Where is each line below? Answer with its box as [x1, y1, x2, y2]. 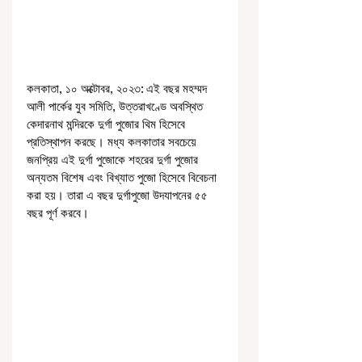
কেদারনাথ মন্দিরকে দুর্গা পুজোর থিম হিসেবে [27, 116, 188, 131]
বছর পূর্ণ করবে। [27, 205, 89, 220]
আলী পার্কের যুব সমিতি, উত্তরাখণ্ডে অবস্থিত [27, 99, 206, 113]
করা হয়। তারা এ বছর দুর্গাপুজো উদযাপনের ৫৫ [27, 187, 211, 202]
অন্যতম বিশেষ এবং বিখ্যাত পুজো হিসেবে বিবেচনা [27, 170, 220, 184]
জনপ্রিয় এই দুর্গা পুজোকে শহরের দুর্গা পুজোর [27, 152, 201, 166]
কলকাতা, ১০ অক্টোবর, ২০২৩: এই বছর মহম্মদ [27, 81, 210, 95]
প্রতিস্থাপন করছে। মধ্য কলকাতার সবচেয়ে [27, 134, 200, 149]
